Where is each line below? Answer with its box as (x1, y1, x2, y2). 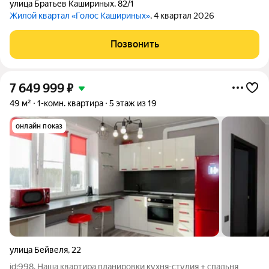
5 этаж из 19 (109, 98, 157, 108)
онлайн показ (16, 122, 63, 130)
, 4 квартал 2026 (150, 11, 214, 20)
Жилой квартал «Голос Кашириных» (10, 11, 150, 20)
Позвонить (110, 38, 159, 50)
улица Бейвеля (10, 245, 68, 255)
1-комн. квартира (37, 98, 103, 108)
